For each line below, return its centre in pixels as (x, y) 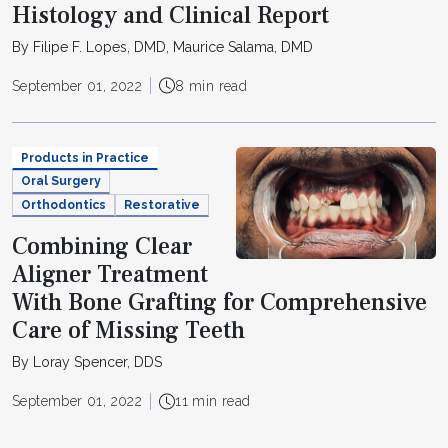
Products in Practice (85, 157)
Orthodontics (63, 204)
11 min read (213, 401)
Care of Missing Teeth (128, 331)
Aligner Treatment (110, 275)
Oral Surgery (61, 181)
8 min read (211, 85)
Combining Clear (102, 247)
